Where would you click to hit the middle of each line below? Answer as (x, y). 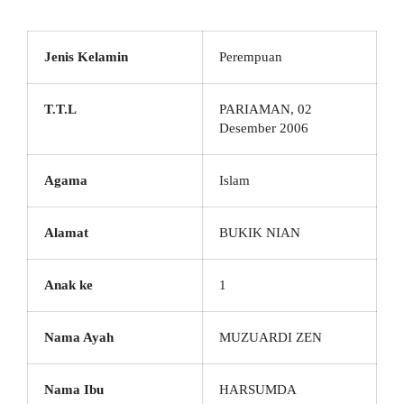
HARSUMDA (258, 390)
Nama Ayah (79, 337)
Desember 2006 (264, 128)
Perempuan (251, 57)
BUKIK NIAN (260, 233)
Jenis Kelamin (86, 57)
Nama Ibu (74, 390)
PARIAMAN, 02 (266, 109)
